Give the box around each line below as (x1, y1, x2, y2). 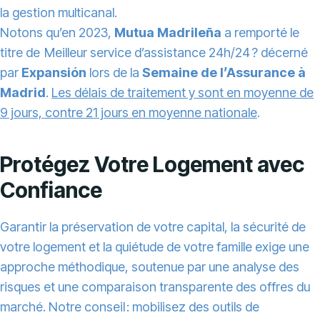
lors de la (86, 65, 142, 81)
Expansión (21, 65, 86, 81)
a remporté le (221, 25, 299, 41)
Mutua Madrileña (114, 25, 221, 41)
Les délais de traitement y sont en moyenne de (51, 85, 314, 101)
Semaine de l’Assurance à (142, 65, 306, 81)
